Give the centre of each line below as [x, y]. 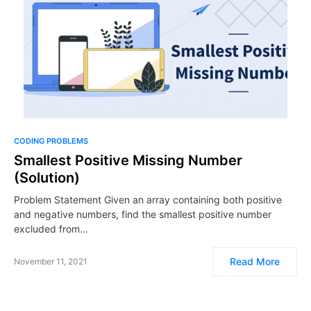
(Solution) [47, 178]
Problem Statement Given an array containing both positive [148, 200]
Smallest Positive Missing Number [128, 160]
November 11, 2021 [51, 261]
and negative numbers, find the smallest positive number [143, 214]
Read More [255, 261]
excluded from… [51, 229]
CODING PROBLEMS [51, 141]
